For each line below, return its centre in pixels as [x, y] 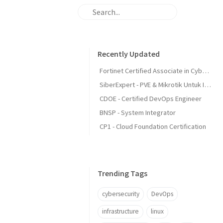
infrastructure [120, 212]
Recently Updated [129, 54]
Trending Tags [122, 173]
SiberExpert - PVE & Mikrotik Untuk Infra [208, 85]
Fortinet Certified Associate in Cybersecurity [206, 71]
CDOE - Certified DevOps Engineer [151, 99]
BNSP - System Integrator [138, 112]
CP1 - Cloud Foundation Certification [153, 126]
